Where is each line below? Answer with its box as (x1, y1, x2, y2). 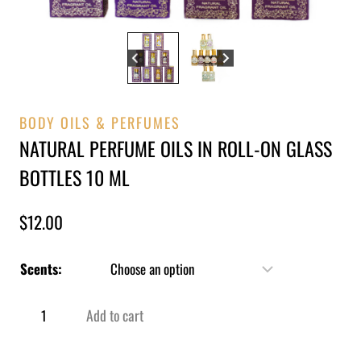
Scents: (20, 259, 62, 280)
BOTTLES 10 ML (19, 162, 130, 192)
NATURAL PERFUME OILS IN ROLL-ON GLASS (19, 133, 332, 163)
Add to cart (86, 305, 144, 326)
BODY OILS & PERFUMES (19, 111, 180, 133)
